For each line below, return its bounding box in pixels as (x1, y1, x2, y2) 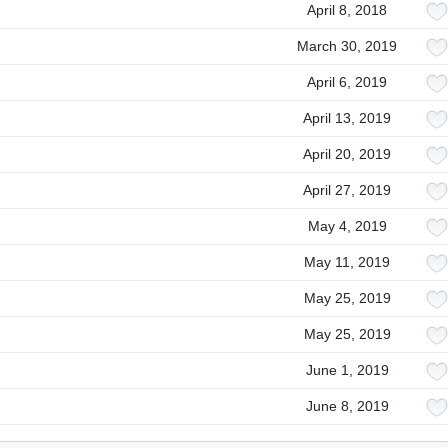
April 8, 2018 (307, 2, 387, 18)
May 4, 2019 (307, 218, 387, 234)
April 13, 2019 (303, 110, 391, 126)
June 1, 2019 (305, 362, 389, 378)
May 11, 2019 (304, 254, 390, 270)
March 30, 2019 (297, 38, 397, 54)
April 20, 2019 (303, 146, 391, 162)
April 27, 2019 (303, 182, 391, 198)
